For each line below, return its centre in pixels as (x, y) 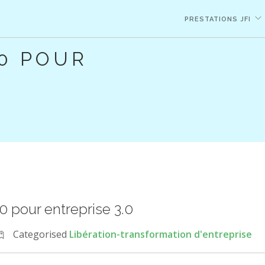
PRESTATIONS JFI (218, 19)
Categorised (41, 234)
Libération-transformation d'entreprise (160, 234)
